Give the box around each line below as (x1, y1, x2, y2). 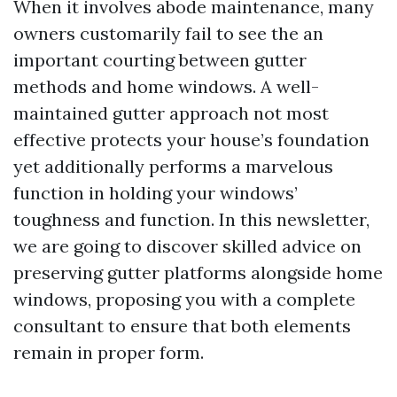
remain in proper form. (13, 341, 204, 363)
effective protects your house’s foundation (13, 128, 370, 151)
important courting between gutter (13, 49, 307, 71)
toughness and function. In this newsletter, (13, 208, 370, 230)
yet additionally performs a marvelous (13, 155, 333, 177)
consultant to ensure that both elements (13, 315, 351, 337)
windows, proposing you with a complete (13, 288, 355, 310)
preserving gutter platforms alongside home (13, 261, 383, 284)
